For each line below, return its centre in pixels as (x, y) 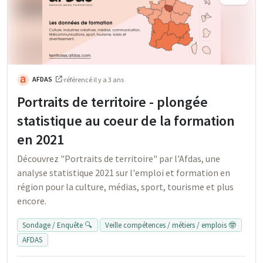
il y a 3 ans (109, 80)
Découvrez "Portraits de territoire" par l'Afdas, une (119, 159)
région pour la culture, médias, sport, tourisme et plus (125, 187)
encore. (32, 201)
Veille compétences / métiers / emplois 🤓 (171, 225)
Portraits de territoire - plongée (112, 102)
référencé (79, 80)
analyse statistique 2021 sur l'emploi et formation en (124, 173)
